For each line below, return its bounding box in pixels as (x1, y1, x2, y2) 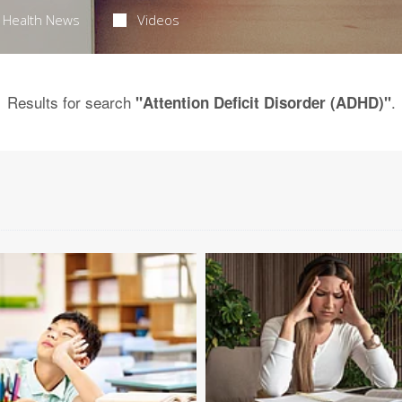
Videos (137, 11, 180, 29)
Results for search (6, 91, 135, 113)
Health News (2, 11, 80, 29)
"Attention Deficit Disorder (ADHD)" (135, 92, 391, 113)
